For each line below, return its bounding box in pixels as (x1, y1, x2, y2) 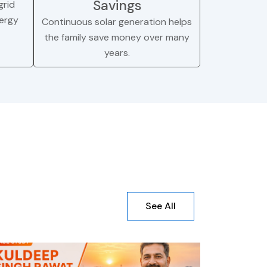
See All (145, 200, 176, 213)
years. (104, 46, 130, 60)
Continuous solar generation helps (42, 15, 192, 29)
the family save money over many (44, 31, 190, 44)
